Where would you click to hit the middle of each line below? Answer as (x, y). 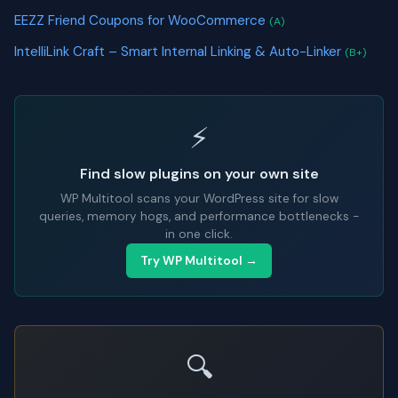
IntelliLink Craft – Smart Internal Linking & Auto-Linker (179, 51)
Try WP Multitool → (199, 261)
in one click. (199, 235)
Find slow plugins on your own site (199, 174)
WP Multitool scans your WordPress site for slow (199, 199)
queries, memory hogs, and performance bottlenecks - (199, 217)
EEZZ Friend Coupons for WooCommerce (142, 21)
